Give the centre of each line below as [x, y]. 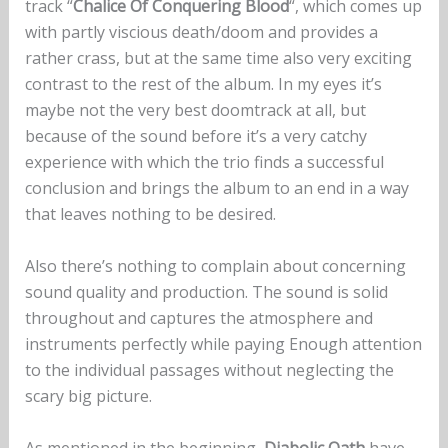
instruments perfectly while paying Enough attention [223, 344]
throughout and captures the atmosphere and [198, 318]
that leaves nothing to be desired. [150, 214]
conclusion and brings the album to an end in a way [216, 188]
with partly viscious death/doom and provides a [201, 32]
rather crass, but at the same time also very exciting [218, 58]
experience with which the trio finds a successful [204, 162]
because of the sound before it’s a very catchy [195, 136]
